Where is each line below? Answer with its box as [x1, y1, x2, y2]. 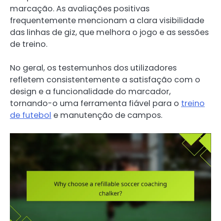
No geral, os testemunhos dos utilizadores [10, 62, 177, 74]
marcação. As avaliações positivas [10, 2, 149, 14]
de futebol [10, 110, 51, 121]
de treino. [10, 38, 47, 50]
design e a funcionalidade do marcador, [10, 86, 171, 98]
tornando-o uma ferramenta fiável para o [10, 98, 181, 110]
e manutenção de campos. [51, 110, 162, 121]
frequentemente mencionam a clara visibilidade [10, 14, 204, 26]
